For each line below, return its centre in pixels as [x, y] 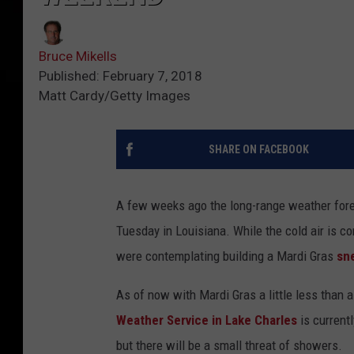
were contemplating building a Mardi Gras [226, 256]
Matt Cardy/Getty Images [115, 96]
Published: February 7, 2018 [121, 76]
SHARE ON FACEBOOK [258, 150]
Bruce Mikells [78, 56]
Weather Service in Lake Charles [208, 320]
